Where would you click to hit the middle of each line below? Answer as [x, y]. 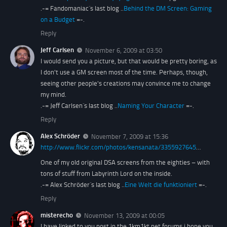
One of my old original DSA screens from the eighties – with [125, 162]
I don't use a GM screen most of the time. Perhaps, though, [124, 72]
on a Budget [58, 20]
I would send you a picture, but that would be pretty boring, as [129, 61]
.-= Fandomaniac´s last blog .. [82, 9]
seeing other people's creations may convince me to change [126, 84]
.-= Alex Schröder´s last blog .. [83, 184]
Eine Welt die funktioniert [161, 184]
